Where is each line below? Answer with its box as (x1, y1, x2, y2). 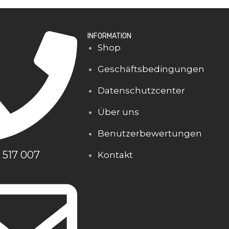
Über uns (98, 107, 140, 117)
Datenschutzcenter (98, 85, 186, 96)
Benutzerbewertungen (98, 128, 202, 139)
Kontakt (98, 150, 133, 160)
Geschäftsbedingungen (98, 64, 205, 74)
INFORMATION (87, 32, 132, 40)
